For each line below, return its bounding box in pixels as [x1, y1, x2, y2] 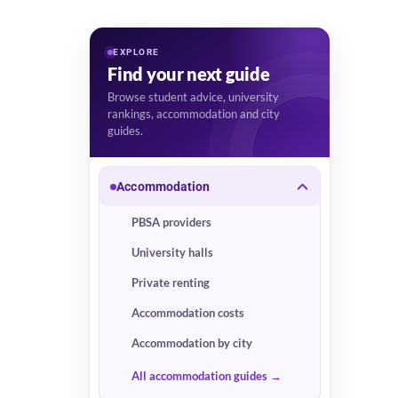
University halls [131, 245, 214, 259]
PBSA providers [131, 215, 212, 229]
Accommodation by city [131, 336, 253, 350]
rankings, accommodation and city [107, 107, 281, 121]
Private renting [131, 275, 211, 290]
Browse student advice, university [107, 91, 280, 104]
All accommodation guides [131, 369, 268, 383]
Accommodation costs [131, 306, 245, 320]
